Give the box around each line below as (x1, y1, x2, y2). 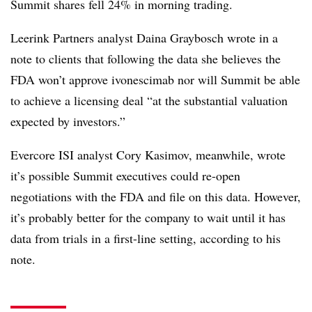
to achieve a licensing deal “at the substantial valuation (10, 92, 288, 109)
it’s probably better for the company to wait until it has (10, 209, 286, 226)
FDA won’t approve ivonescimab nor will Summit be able (10, 71, 300, 88)
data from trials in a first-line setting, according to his (10, 230, 281, 247)
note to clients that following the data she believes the (10, 50, 281, 67)
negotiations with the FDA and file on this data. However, (10, 188, 301, 205)
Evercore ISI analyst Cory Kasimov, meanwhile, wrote (10, 146, 286, 163)
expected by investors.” (10, 113, 125, 130)
